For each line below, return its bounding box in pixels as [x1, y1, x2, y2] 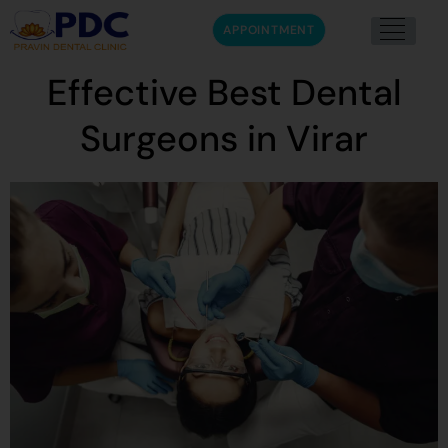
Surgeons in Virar [80, 115, 368, 162]
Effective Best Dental [46, 69, 402, 116]
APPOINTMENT [223, 22, 315, 38]
